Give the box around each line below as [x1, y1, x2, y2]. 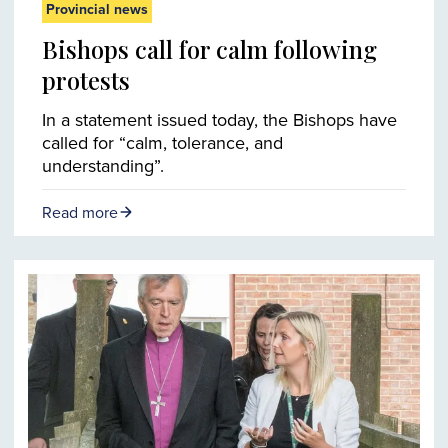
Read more [42, 200, 118, 223]
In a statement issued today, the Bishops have [42, 106, 397, 132]
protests [42, 63, 130, 96]
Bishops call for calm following [42, 32, 377, 65]
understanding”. [42, 152, 164, 178]
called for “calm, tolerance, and [42, 129, 283, 155]
